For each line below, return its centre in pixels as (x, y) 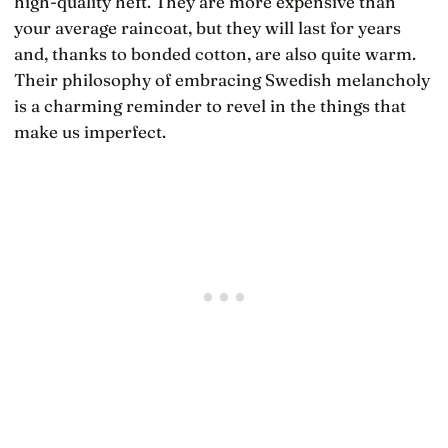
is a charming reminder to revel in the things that (210, 106)
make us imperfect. (90, 132)
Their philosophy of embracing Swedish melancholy (222, 80)
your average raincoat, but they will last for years (207, 28)
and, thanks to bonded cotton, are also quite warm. (215, 54)
